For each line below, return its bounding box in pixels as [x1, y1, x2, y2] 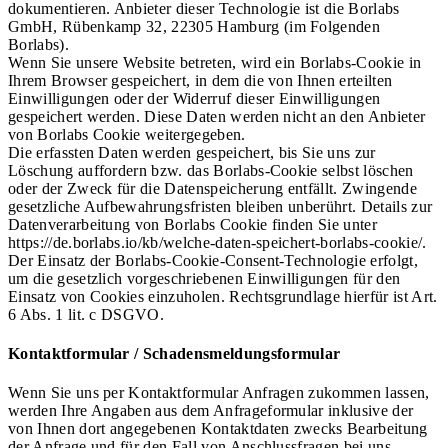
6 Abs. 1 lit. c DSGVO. [8, 305, 165, 323]
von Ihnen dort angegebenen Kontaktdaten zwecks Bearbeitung [8, 420, 428, 438]
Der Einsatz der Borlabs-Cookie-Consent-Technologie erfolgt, [8, 251, 418, 269]
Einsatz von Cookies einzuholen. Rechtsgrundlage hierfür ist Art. [8, 287, 438, 305]
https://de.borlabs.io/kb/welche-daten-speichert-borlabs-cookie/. [8, 233, 427, 251]
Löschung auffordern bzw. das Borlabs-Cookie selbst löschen [8, 161, 414, 179]
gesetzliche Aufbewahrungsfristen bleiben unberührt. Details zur [8, 197, 433, 215]
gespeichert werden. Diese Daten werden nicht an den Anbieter [8, 107, 426, 125]
